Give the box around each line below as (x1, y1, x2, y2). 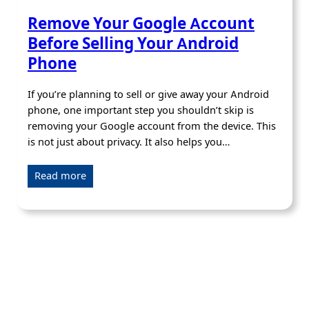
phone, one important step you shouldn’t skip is (28, 104, 254, 118)
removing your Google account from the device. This (28, 120, 276, 134)
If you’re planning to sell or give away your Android (28, 88, 269, 102)
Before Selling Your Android (28, 34, 239, 54)
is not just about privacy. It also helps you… (28, 136, 230, 150)
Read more (34, 169, 86, 183)
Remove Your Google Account (28, 14, 255, 34)
